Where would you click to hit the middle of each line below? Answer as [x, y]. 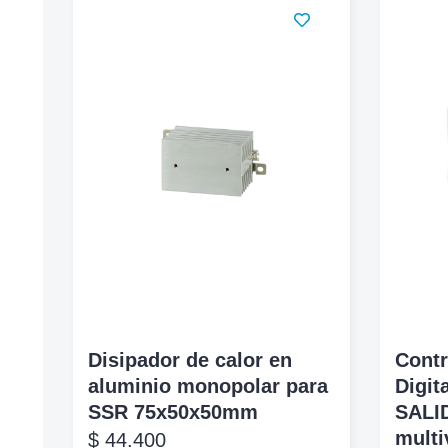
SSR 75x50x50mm [173, 411]
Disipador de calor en [190, 359]
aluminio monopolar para [208, 385]
